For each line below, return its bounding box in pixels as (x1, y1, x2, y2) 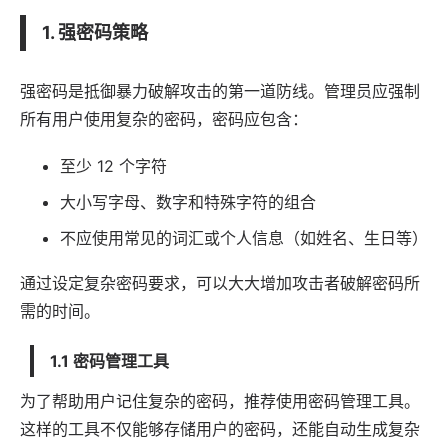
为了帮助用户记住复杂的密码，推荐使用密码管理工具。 (20, 390, 420, 411)
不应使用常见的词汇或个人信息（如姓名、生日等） (60, 227, 428, 248)
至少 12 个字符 (60, 155, 167, 176)
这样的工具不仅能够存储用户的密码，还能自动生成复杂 (20, 418, 420, 439)
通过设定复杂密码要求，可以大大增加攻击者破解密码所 (20, 272, 420, 293)
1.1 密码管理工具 (50, 350, 169, 371)
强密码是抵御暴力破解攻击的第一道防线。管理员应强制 (20, 80, 420, 101)
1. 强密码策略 (42, 21, 148, 43)
